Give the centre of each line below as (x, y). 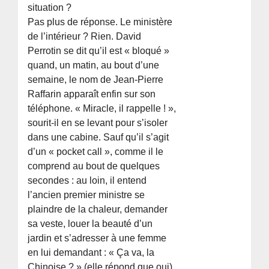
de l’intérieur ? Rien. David (85, 37)
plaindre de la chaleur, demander (98, 210)
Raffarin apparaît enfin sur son (92, 94)
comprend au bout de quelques (94, 166)
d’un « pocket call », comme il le (96, 152)
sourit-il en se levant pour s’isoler (98, 123)
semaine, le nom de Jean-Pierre (96, 80)
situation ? (50, 8)
